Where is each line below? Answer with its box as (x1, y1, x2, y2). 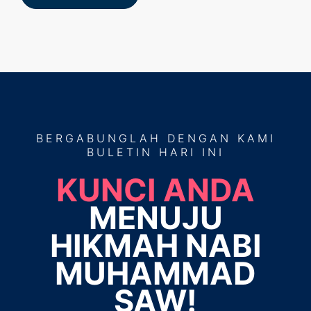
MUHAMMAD (55, 255, 256, 292)
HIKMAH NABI (49, 227, 262, 264)
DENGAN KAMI (167, 131, 276, 145)
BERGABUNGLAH (35, 131, 167, 145)
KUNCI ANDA (56, 171, 255, 209)
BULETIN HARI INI (87, 145, 224, 159)
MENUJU (88, 199, 223, 237)
